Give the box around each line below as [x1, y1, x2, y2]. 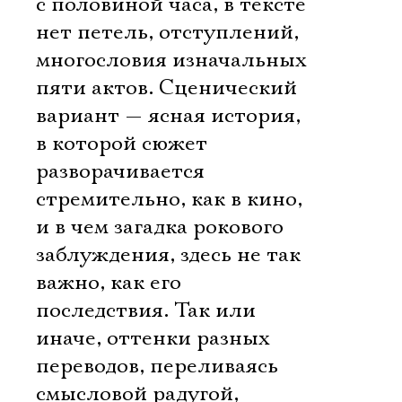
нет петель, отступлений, [36, 19, 299, 46]
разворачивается [36, 158, 205, 185]
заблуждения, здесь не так [36, 241, 301, 268]
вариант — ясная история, [36, 102, 301, 129]
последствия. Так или [36, 297, 256, 324]
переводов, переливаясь [36, 353, 278, 380]
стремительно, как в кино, [36, 186, 302, 213]
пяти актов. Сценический [36, 74, 297, 101]
